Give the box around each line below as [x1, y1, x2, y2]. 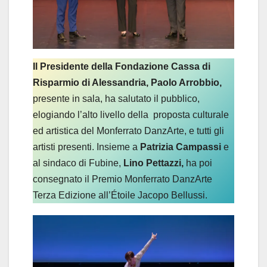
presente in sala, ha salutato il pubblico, [33, 93, 200, 104]
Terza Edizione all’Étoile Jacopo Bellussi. [33, 190, 207, 200]
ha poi [186, 157, 212, 168]
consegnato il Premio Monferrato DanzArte [33, 173, 212, 184]
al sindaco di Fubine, [33, 157, 121, 168]
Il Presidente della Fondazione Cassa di [33, 61, 210, 72]
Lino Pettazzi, [121, 157, 186, 168]
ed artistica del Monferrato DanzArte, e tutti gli [33, 125, 224, 136]
